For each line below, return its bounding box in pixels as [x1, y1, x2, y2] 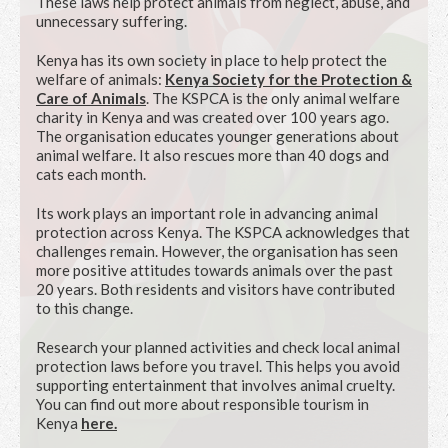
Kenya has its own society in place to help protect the [36, 51, 387, 70]
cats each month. [36, 165, 146, 184]
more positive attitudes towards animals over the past [36, 261, 393, 280]
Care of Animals [36, 89, 146, 108]
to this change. [36, 299, 133, 318]
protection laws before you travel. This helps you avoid [36, 357, 400, 376]
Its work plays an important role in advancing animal [36, 204, 378, 223]
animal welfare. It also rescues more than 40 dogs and [36, 146, 389, 165]
